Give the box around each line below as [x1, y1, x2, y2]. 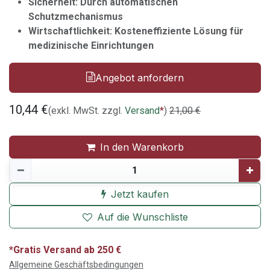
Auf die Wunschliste [96, 210, 188, 223]
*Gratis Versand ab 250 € [9, 243, 121, 256]
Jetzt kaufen [111, 187, 169, 200]
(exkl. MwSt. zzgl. [48, 104, 125, 116]
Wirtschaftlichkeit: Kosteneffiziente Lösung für [28, 25, 243, 37]
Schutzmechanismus [28, 10, 123, 22]
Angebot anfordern [95, 71, 184, 84]
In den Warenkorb [100, 140, 184, 153]
